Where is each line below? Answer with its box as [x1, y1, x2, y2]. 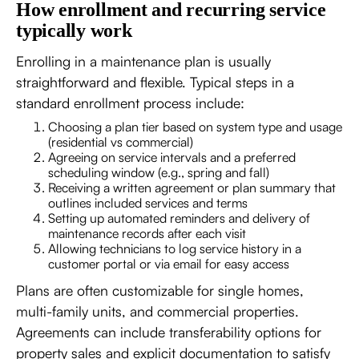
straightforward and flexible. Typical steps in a [16, 72, 294, 91]
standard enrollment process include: [16, 93, 244, 111]
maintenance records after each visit [48, 224, 246, 241]
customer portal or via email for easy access [48, 255, 289, 272]
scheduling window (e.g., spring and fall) [48, 163, 269, 180]
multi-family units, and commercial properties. [16, 301, 299, 320]
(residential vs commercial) [48, 133, 193, 150]
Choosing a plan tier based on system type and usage [48, 118, 342, 135]
